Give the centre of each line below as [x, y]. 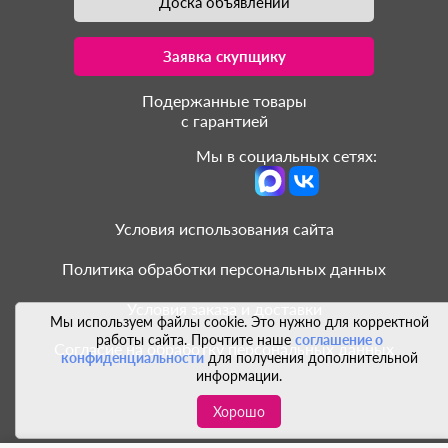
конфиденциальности [132, 357]
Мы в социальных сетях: [287, 155]
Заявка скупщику [224, 55]
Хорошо [239, 411]
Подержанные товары [224, 100]
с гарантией [224, 120]
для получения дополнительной [310, 357]
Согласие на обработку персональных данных [224, 348]
